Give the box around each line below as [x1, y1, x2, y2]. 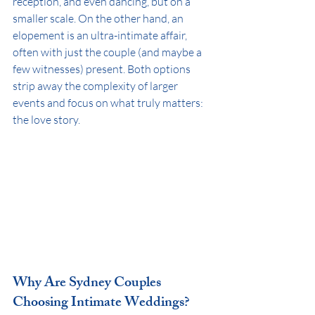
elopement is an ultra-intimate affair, [13, 28, 189, 42]
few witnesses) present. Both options [13, 62, 193, 76]
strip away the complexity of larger [13, 79, 180, 93]
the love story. [13, 112, 80, 127]
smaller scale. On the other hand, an [13, 11, 186, 25]
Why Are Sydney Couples [13, 271, 164, 296]
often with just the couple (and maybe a [13, 45, 204, 59]
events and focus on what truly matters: [13, 96, 205, 110]
